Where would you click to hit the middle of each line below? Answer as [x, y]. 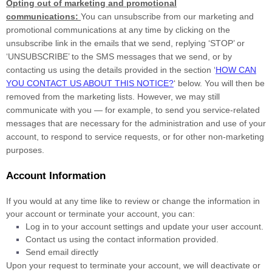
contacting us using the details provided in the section [110, 70]
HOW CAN [236, 70]
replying [191, 43]
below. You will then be [220, 83]
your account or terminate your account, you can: [100, 214]
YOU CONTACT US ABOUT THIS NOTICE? [90, 83]
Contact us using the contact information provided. [122, 239]
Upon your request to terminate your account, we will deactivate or [133, 265]
